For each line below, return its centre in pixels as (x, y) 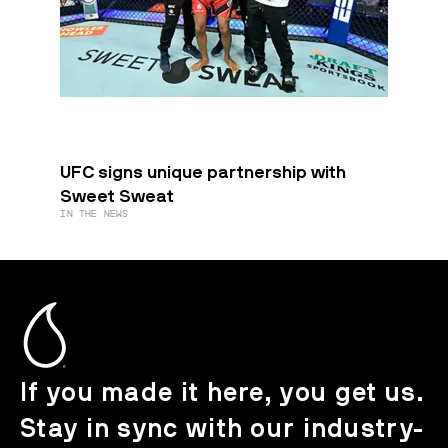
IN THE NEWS (94, 214)
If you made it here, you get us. (223, 392)
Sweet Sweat (117, 196)
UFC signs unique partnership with (203, 172)
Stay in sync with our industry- (222, 428)
